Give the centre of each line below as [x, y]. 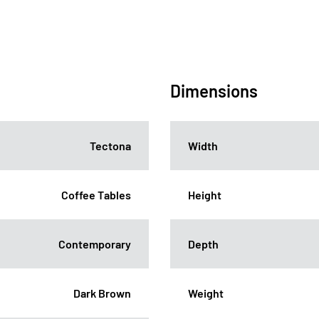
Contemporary [95, 244]
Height [205, 194]
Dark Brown [102, 293]
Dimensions [214, 90]
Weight [206, 293]
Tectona [110, 145]
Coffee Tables [96, 194]
